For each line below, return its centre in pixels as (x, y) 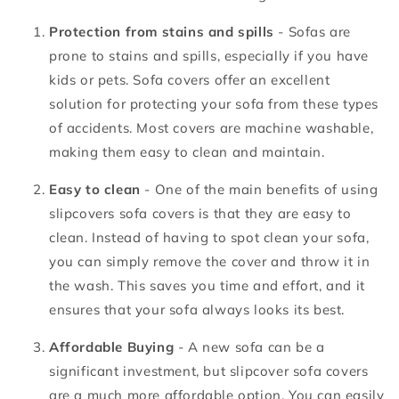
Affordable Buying (112, 347)
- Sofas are (313, 32)
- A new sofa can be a (249, 347)
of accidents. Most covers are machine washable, (212, 128)
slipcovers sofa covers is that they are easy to (200, 213)
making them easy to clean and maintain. (187, 152)
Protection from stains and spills (162, 32)
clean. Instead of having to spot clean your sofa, (209, 237)
